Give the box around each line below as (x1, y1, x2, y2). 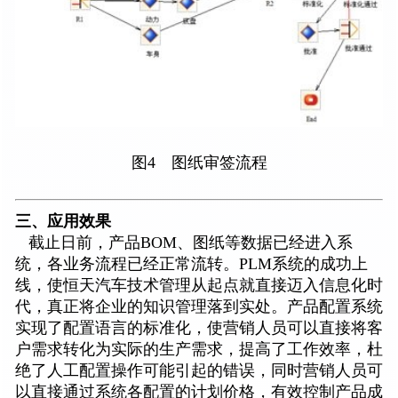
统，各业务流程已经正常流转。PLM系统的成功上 (15, 255, 368, 274)
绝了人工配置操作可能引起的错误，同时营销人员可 (15, 362, 383, 380)
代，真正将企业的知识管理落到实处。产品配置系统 (15, 298, 383, 316)
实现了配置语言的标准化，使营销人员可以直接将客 (15, 319, 383, 338)
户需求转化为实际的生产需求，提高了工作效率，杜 (15, 340, 383, 359)
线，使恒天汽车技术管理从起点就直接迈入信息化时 (15, 276, 383, 295)
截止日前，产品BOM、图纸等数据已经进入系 (15, 234, 353, 252)
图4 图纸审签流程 (131, 154, 267, 172)
